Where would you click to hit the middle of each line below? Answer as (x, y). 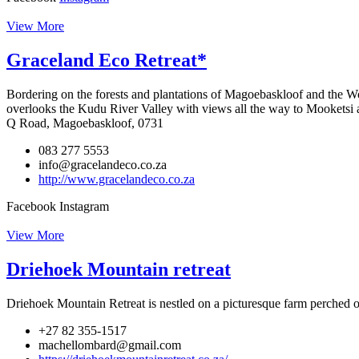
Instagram (84, 206)
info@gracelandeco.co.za (103, 164)
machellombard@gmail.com (110, 345)
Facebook (31, 206)
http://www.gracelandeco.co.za (117, 179)
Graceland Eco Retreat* (107, 61)
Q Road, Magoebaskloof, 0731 (85, 123)
